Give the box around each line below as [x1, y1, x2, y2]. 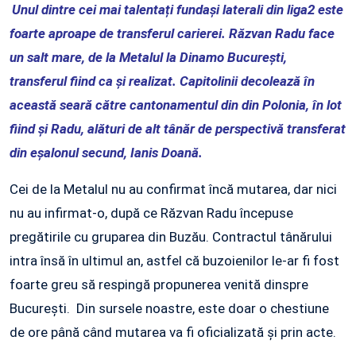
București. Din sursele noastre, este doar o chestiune [10, 300, 329, 317]
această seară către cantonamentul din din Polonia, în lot [10, 97, 342, 114]
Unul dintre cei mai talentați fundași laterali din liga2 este [12, 2, 344, 18]
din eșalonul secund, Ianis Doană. [10, 145, 203, 161]
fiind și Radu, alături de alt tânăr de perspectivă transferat [10, 121, 346, 137]
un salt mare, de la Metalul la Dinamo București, [10, 49, 287, 66]
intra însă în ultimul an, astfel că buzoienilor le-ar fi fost [10, 253, 339, 269]
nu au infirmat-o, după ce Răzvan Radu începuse [10, 205, 293, 222]
